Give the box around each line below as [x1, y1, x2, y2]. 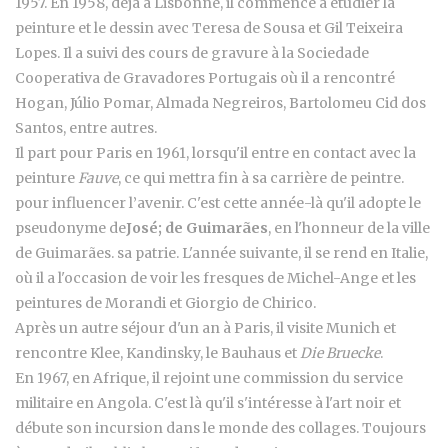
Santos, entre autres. [15, 119, 157, 138]
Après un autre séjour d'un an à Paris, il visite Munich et [15, 319, 396, 338]
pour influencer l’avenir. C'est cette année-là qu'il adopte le [15, 194, 421, 213]
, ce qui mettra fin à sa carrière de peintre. [118, 169, 404, 188]
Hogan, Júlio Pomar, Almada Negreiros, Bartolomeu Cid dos [15, 94, 426, 113]
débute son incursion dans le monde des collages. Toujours [15, 419, 426, 438]
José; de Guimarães [126, 219, 268, 238]
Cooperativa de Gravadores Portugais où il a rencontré [15, 69, 395, 88]
